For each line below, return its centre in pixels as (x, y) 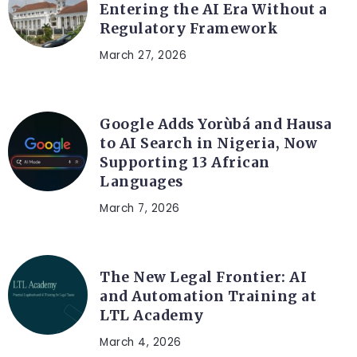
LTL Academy (152, 315)
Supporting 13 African (185, 162)
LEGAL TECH (139, 249)
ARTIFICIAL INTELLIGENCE (177, 96)
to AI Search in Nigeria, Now (208, 143)
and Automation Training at (208, 296)
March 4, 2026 (141, 342)
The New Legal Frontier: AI (203, 277)
